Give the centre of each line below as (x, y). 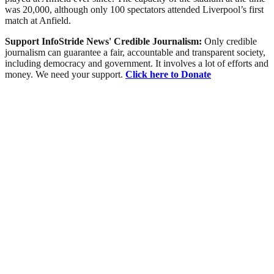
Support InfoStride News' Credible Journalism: (105, 41)
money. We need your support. (65, 74)
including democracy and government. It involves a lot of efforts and (137, 63)
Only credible (231, 41)
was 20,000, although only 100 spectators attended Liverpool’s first (134, 9)
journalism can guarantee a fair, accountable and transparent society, (135, 52)
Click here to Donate (168, 74)
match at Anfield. (38, 20)
